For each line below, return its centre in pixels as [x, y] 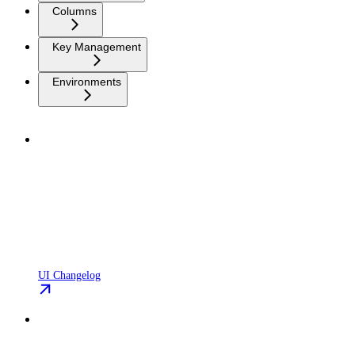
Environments [87, 81]
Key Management [97, 46]
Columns [74, 11]
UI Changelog [69, 275]
